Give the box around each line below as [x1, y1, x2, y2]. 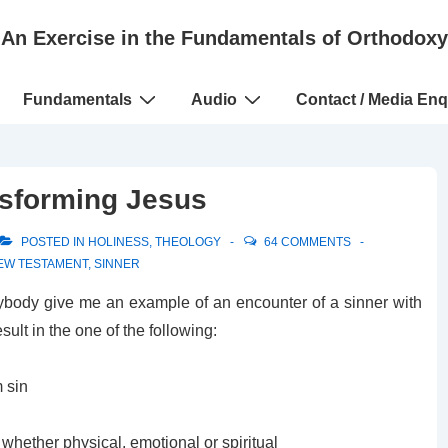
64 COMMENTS [264, 235, 351, 249]
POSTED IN [18, 235, 88, 249]
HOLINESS [88, 235, 149, 249]
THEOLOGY [155, 235, 221, 249]
